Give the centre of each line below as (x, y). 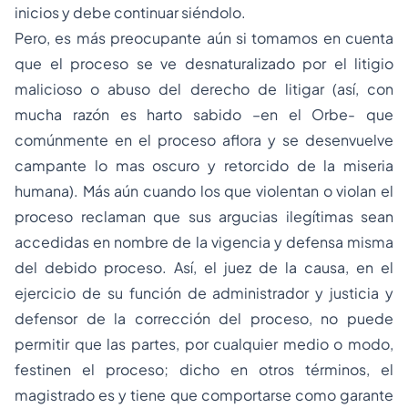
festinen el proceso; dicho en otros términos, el (204, 369)
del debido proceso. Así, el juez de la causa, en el (204, 267)
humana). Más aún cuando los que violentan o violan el (204, 191)
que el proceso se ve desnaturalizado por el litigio (204, 63)
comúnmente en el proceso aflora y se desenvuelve (204, 140)
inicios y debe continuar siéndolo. (130, 12)
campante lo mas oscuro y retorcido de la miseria (204, 165)
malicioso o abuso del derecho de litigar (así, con (204, 89)
